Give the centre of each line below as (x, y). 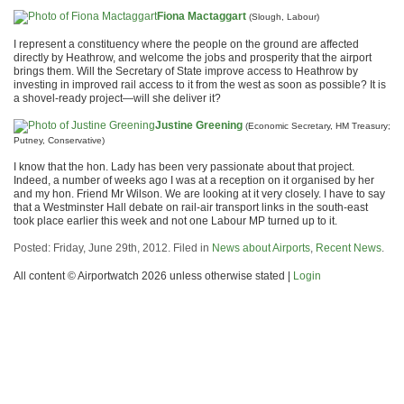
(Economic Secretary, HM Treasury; (318, 126)
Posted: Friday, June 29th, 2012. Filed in (113, 248)
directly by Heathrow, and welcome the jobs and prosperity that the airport (193, 58)
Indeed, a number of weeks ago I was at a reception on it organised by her (194, 180)
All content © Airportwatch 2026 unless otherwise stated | (153, 276)
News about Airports (261, 248)
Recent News (349, 248)
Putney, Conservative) (59, 140)
